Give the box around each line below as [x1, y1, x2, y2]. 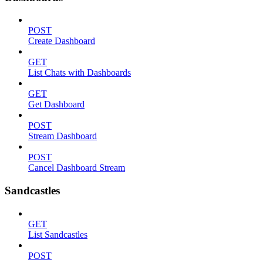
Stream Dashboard [28, 131, 97, 141]
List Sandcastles [28, 229, 87, 240]
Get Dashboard [28, 99, 85, 110]
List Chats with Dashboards [28, 68, 131, 78]
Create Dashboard [28, 36, 95, 46]
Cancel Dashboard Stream [28, 163, 125, 173]
